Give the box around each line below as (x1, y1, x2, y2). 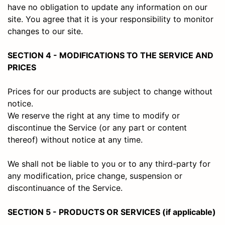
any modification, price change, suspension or (8, 170, 182, 181)
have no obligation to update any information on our (8, 2, 207, 12)
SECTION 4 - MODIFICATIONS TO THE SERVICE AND (8, 50, 213, 60)
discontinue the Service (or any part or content (8, 122, 187, 133)
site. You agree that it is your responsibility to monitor (8, 14, 213, 24)
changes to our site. (8, 26, 83, 36)
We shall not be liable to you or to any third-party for (8, 158, 210, 169)
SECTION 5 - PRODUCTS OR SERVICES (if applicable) (8, 206, 216, 217)
